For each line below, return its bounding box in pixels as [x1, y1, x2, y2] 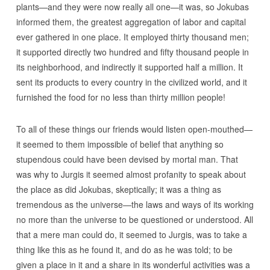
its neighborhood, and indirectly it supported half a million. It [16, 61, 243, 73]
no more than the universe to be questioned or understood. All [16, 213, 253, 225]
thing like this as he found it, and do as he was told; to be [16, 243, 233, 256]
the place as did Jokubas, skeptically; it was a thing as [16, 183, 221, 195]
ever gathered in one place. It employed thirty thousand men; [16, 31, 249, 43]
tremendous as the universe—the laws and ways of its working [16, 198, 254, 210]
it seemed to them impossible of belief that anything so [16, 138, 224, 150]
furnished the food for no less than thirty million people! [16, 91, 225, 103]
